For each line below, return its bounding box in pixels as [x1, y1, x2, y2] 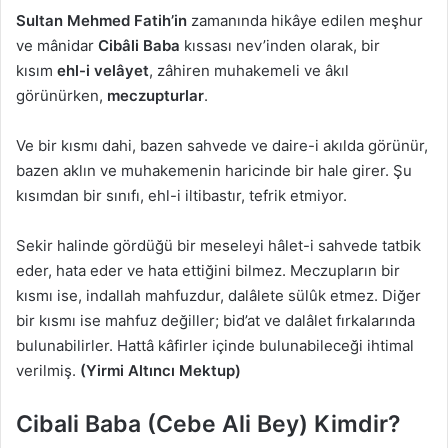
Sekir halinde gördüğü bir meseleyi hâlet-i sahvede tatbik [16, 236, 421, 256]
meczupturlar [107, 86, 204, 106]
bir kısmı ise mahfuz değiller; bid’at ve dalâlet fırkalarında [16, 311, 415, 331]
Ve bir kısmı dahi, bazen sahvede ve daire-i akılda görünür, [16, 136, 428, 156]
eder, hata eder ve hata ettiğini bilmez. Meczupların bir [16, 261, 400, 281]
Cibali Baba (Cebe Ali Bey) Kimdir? [16, 410, 401, 439]
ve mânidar [16, 36, 98, 56]
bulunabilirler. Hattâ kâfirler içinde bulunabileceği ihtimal [16, 336, 414, 356]
